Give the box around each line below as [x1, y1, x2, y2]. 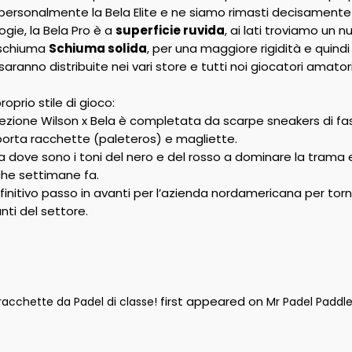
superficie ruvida [115, 22, 225, 38]
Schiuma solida [48, 40, 147, 57]
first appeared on [156, 293, 266, 310]
